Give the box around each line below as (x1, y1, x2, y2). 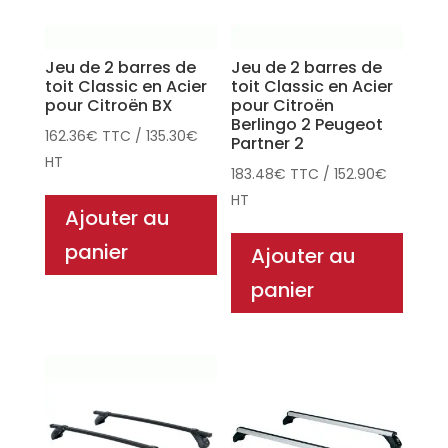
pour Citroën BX (44, 94, 173, 118)
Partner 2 (231, 132, 305, 156)
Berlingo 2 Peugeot (231, 113, 384, 137)
